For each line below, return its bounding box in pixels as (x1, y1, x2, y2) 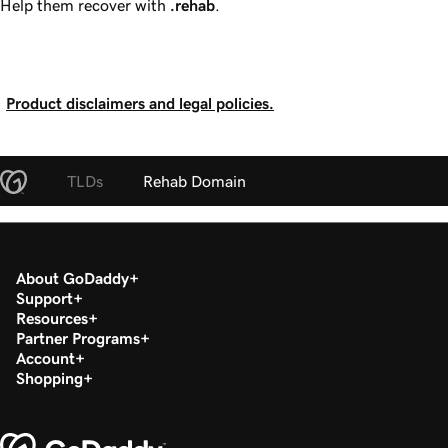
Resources (16, 309, 88, 326)
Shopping (16, 369, 83, 386)
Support (16, 289, 73, 306)
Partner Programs (16, 329, 140, 346)
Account (16, 349, 75, 366)
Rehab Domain (143, 172, 246, 189)
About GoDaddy (16, 269, 129, 286)
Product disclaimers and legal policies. (6, 94, 274, 111)
